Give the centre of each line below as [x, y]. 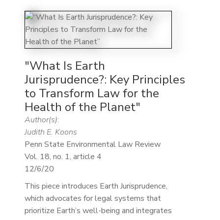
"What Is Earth [65, 66]
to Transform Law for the [92, 94]
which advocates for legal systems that [93, 199]
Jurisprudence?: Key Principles [105, 80]
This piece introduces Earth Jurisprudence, [96, 186]
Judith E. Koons [51, 132]
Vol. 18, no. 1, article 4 [63, 157]
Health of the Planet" [82, 107]
